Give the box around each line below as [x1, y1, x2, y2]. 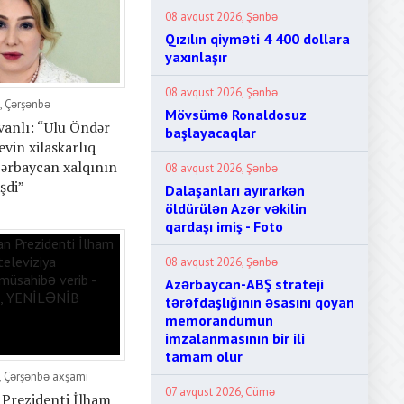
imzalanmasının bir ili [165, 329, 305, 347]
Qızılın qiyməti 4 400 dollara [165, 30, 350, 48]
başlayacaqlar [165, 124, 256, 142]
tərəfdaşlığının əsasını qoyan [165, 293, 354, 311]
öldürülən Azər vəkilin [165, 199, 307, 217]
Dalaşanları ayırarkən [165, 181, 305, 199]
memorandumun [165, 311, 273, 329]
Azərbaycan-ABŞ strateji [165, 275, 324, 293]
